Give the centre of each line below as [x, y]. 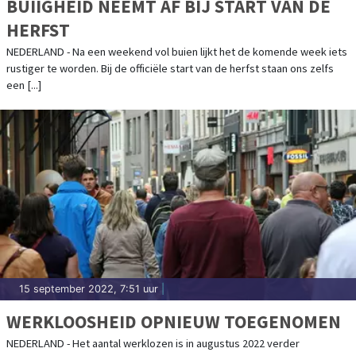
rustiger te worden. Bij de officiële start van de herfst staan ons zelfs [170, 68]
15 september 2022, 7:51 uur [89, 288]
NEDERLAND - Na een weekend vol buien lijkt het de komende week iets [177, 51]
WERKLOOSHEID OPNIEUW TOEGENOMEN [174, 321]
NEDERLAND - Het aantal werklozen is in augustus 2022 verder [153, 343]
